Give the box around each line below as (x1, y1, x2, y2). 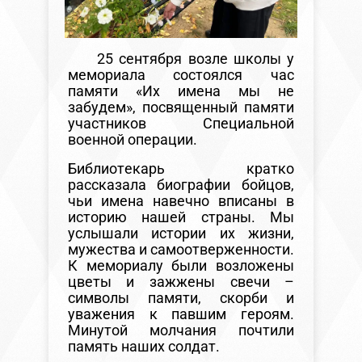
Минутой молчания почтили (67, 321, 295, 339)
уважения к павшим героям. (67, 305, 295, 322)
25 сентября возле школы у (67, 49, 295, 67)
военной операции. (67, 130, 200, 148)
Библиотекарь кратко (67, 159, 295, 177)
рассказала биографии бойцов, (67, 175, 295, 193)
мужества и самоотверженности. (67, 240, 295, 258)
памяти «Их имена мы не (67, 82, 295, 99)
